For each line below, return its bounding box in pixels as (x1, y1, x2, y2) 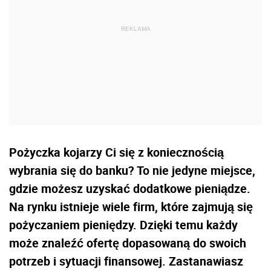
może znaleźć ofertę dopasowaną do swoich (9, 235, 246, 251)
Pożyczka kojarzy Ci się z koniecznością (9, 144, 224, 160)
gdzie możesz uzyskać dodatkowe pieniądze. (9, 180, 250, 197)
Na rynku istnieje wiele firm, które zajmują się (9, 198, 253, 215)
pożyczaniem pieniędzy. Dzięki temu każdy (9, 217, 238, 233)
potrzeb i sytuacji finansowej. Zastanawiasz (9, 253, 243, 269)
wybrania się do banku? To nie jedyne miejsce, (9, 162, 255, 178)
